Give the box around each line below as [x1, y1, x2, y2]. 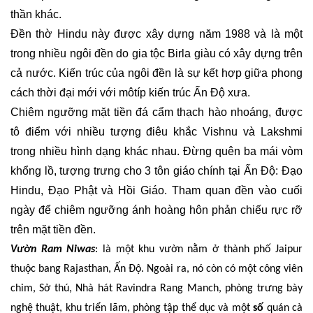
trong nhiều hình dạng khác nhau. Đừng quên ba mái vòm [10, 145, 303, 157]
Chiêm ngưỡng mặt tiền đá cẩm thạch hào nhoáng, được [10, 105, 303, 118]
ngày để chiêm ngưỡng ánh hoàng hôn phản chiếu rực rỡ [10, 203, 303, 216]
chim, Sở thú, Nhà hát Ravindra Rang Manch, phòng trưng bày [10, 282, 303, 294]
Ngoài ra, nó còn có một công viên [147, 263, 303, 275]
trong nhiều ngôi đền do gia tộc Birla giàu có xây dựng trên [10, 47, 303, 59]
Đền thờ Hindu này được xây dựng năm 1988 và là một [10, 27, 303, 40]
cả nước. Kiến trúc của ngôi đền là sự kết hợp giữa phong [10, 66, 303, 79]
